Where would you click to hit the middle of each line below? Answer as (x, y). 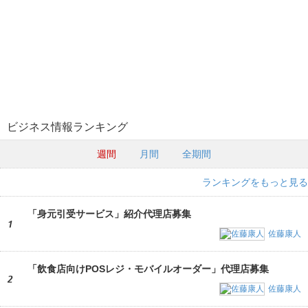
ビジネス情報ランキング (67, 126)
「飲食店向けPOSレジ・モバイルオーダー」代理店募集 (148, 268)
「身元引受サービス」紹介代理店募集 (109, 213)
